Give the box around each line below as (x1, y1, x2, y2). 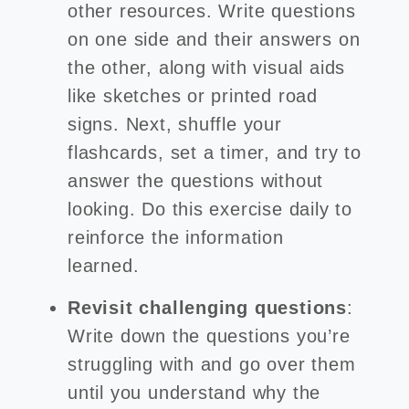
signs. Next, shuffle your (68, 114, 282, 134)
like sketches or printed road (68, 86, 318, 106)
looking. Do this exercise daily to (68, 199, 352, 219)
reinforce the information (68, 227, 284, 247)
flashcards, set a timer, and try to (68, 142, 362, 163)
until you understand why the (68, 383, 321, 403)
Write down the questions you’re (68, 326, 351, 346)
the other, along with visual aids (68, 58, 346, 78)
